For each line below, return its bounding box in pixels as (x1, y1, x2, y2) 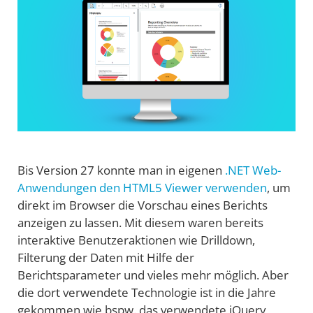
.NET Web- (225, 162, 281, 179)
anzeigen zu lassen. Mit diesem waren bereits (17, 214, 263, 231)
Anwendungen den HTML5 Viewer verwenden (17, 180, 267, 196)
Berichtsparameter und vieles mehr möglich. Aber (17, 267, 289, 284)
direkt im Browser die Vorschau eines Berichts (17, 197, 268, 214)
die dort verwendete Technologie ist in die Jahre (17, 284, 276, 301)
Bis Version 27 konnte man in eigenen (17, 162, 225, 179)
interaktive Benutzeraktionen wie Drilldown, (17, 232, 255, 249)
